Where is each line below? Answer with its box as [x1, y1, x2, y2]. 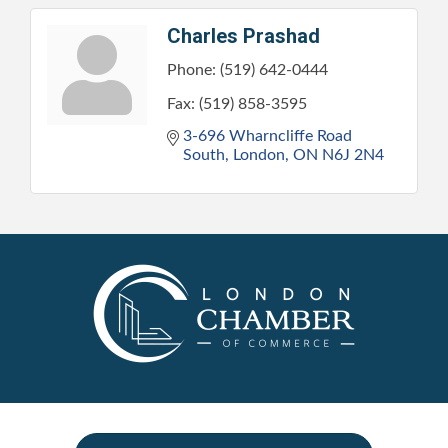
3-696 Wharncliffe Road [183, 127, 352, 144]
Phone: [167, 61, 216, 78]
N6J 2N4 [322, 146, 384, 163]
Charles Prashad [167, 23, 320, 48]
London [233, 146, 285, 163]
